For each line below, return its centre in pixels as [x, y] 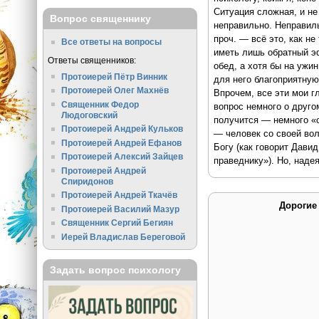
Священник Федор [100, 104]
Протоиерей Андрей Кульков [122, 129]
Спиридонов [88, 181]
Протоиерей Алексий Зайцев [122, 157]
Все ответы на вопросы [112, 42]
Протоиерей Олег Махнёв [115, 90]
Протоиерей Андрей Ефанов [122, 142]
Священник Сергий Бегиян [117, 223]
